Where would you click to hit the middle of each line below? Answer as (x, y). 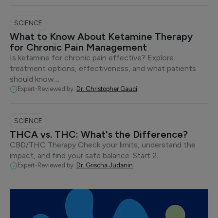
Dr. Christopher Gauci (107, 89)
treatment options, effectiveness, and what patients (103, 68)
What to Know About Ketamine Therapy (101, 36)
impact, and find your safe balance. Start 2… (86, 155)
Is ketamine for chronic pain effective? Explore (92, 58)
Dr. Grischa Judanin (105, 165)
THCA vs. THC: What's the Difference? (99, 134)
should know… (35, 79)
